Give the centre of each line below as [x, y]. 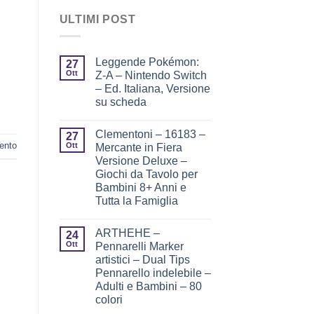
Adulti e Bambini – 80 [148, 287]
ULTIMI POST [97, 19]
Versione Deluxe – [141, 161]
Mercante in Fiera [138, 148]
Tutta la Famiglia [136, 201]
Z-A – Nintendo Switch [151, 76]
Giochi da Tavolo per [146, 175]
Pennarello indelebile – [153, 273]
